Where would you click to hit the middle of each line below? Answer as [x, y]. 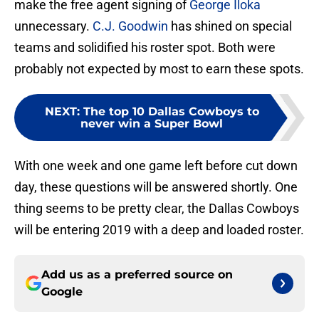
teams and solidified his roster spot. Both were [145, 48]
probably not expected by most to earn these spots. [159, 69]
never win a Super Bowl [152, 124]
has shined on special [230, 26]
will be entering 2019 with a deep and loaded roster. [159, 230]
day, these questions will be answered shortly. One [156, 187]
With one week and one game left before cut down [156, 166]
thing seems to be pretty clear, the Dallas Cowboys [157, 209]
